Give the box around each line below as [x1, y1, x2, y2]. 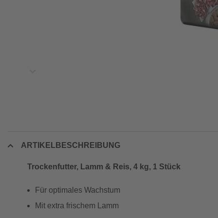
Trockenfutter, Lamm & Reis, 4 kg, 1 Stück [27, 163, 181, 171]
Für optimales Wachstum [35, 186, 120, 194]
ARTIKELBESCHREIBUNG [21, 141, 120, 149]
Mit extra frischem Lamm [35, 201, 119, 210]
